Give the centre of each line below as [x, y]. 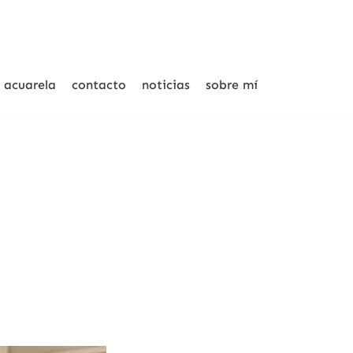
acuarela [30, 84]
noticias [165, 84]
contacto [98, 84]
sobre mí [231, 84]
